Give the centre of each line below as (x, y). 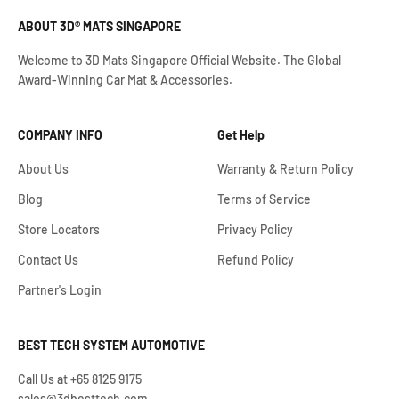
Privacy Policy (255, 229)
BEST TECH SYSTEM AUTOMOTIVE (111, 345)
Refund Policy (256, 260)
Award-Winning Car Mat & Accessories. (125, 80)
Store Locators (59, 229)
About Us (43, 169)
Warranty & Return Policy (285, 169)
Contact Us (48, 260)
